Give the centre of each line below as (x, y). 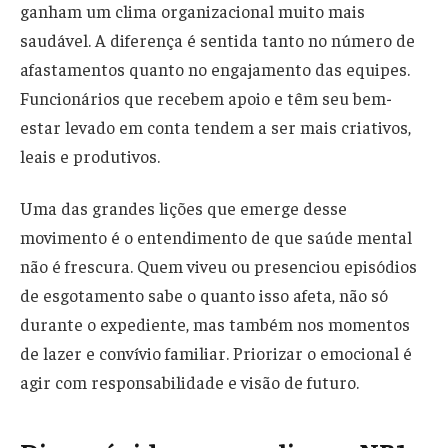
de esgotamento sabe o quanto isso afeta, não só (204, 294)
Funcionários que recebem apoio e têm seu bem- (206, 97)
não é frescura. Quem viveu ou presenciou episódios (218, 265)
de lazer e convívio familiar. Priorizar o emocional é (216, 352)
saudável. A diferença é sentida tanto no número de (217, 39)
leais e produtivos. (90, 155)
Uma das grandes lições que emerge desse (183, 207)
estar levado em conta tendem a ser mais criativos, (215, 126)
